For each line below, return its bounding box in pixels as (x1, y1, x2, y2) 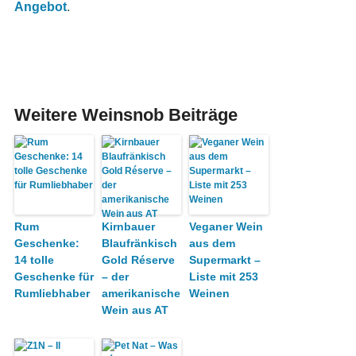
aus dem (188, 236, 235, 250)
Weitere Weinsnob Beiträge (14, 104, 238, 125)
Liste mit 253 (188, 269, 258, 283)
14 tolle (14, 253, 54, 266)
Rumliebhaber (14, 286, 90, 300)
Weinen (188, 286, 230, 300)
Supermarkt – (188, 253, 261, 266)
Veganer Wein (188, 219, 263, 233)
